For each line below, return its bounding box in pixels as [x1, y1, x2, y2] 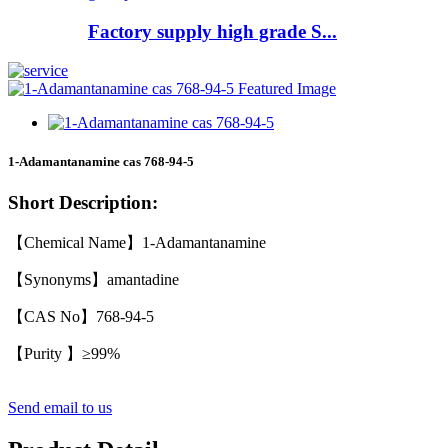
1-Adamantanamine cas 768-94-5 [8, 153, 194, 169]
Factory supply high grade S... [88, 21, 337, 43]
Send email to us [8, 398, 112, 416]
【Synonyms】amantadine [8, 270, 179, 288]
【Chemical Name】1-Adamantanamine [8, 233, 270, 251]
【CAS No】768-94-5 [8, 307, 154, 325]
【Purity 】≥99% [8, 344, 120, 362]
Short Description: [8, 192, 158, 214]
